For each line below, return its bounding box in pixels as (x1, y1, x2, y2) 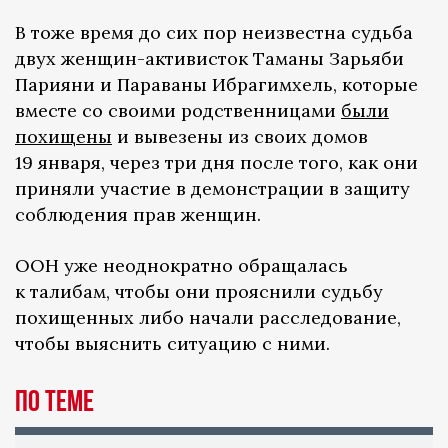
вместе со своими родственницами (15, 98, 341, 122)
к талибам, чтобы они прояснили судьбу (15, 279, 383, 303)
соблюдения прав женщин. (15, 202, 261, 226)
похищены (15, 124, 112, 148)
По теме (15, 383, 94, 420)
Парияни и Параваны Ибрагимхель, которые (15, 72, 418, 96)
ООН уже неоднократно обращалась (15, 253, 348, 277)
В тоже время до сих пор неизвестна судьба (15, 20, 413, 44)
